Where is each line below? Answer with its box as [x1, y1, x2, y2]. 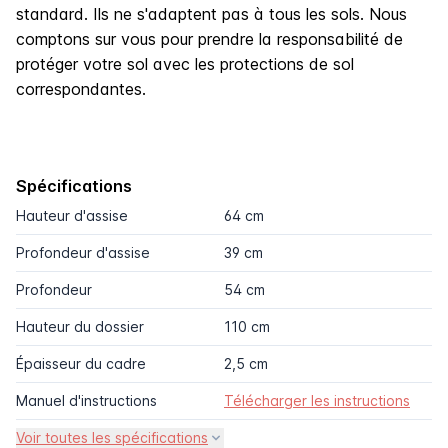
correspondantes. [16, 78, 146, 99]
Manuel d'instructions [16, 391, 157, 409]
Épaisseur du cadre [16, 354, 146, 372]
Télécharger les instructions [224, 391, 410, 409]
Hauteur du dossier [16, 317, 144, 335]
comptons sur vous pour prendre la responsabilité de [16, 28, 403, 49]
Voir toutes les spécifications [16, 428, 208, 446]
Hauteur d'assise [16, 206, 128, 224]
